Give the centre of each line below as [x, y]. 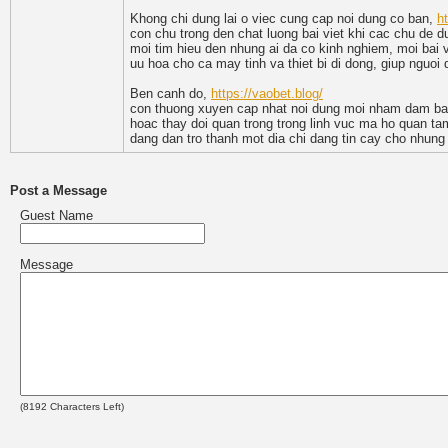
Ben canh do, [170, 93]
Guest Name [56, 215]
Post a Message [58, 190]
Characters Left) [85, 406]
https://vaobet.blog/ [267, 93]
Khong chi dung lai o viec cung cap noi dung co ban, [283, 18]
